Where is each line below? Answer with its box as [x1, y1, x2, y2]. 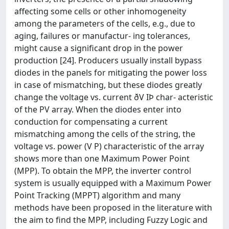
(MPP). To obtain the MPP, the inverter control [14, 165, 191, 176]
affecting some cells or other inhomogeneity [14, 5, 186, 17]
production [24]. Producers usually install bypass [14, 54, 202, 66]
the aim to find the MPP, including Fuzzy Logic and [14, 214, 208, 225]
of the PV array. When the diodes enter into [14, 103, 181, 115]
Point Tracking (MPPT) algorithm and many [14, 189, 180, 201]
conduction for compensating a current [14, 116, 168, 127]
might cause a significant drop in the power [14, 42, 183, 54]
